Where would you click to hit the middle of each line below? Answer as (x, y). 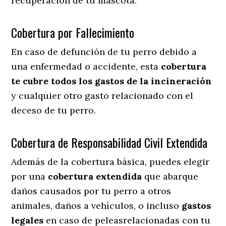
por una (30, 176)
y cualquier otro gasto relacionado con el (102, 95)
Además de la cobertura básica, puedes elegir (110, 161)
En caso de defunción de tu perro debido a (104, 51)
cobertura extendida (95, 176)
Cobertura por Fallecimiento (73, 32)
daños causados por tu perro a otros (91, 191)
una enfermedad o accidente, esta (86, 66)
